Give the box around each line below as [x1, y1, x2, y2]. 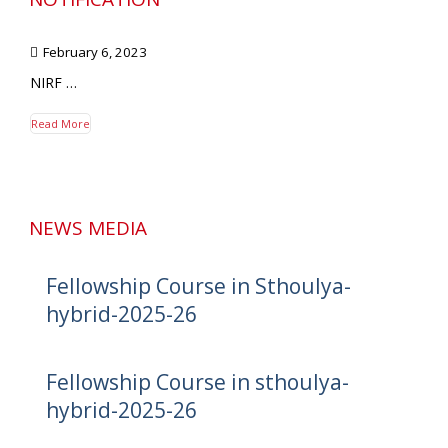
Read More [31, 115, 90, 131]
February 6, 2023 [43, 42, 147, 61]
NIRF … [30, 72, 77, 92]
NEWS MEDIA [29, 214, 147, 241]
